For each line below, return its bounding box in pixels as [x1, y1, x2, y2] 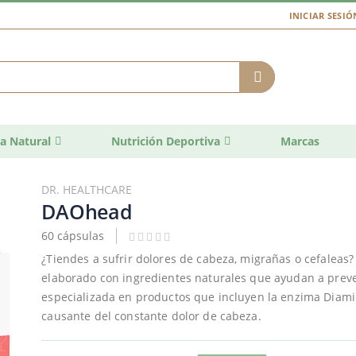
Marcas [281, 133, 319, 149]
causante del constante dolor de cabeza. [41, 308, 261, 324]
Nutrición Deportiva [111, 133, 220, 149]
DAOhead [41, 197, 133, 225]
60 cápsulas [41, 227, 105, 243]
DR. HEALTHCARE [41, 181, 133, 197]
